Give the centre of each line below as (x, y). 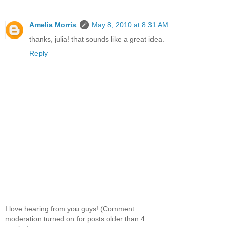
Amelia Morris (53, 25)
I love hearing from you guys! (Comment (70, 209)
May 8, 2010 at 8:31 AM (130, 25)
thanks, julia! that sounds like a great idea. (97, 39)
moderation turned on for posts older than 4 (75, 219)
